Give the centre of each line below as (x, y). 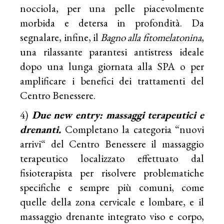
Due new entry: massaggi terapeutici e (116, 114)
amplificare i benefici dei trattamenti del (112, 80)
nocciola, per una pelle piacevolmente (112, 8)
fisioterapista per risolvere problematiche (112, 172)
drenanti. (43, 129)
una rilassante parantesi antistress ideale (112, 51)
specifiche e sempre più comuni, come (112, 187)
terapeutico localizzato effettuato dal (112, 158)
